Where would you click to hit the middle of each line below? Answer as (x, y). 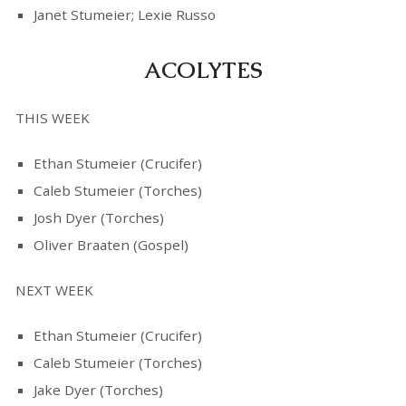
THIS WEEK (52, 118)
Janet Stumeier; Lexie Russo (124, 15)
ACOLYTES (203, 71)
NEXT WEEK (54, 290)
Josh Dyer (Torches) (98, 218)
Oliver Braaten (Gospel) (111, 245)
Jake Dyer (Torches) (98, 390)
